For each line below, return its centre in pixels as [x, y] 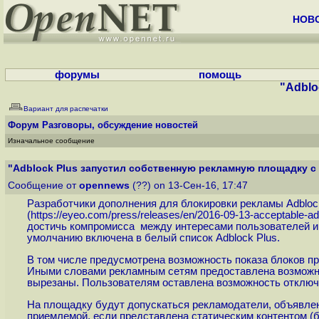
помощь [220, 75]
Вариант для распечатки [66, 109]
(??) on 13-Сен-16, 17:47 [190, 185]
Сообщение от [43, 185]
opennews [104, 185]
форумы [77, 75]
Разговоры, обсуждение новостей [120, 125]
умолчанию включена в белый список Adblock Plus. [153, 238]
